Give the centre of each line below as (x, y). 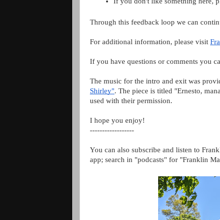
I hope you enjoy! (117, 121)
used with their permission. (131, 101)
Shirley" (102, 91)
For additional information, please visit (150, 42)
